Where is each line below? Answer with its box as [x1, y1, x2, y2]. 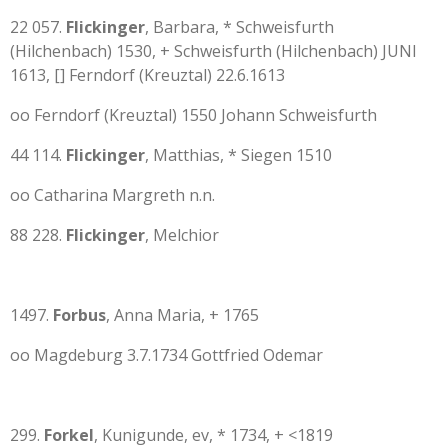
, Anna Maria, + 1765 [106, 304, 259, 326]
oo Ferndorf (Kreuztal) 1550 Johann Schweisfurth [10, 104, 377, 126]
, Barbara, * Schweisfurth [145, 16, 334, 38]
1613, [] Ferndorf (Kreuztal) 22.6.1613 [10, 64, 285, 86]
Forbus [53, 304, 106, 326]
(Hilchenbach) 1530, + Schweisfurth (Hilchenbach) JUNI [10, 40, 417, 62]
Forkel [44, 424, 94, 446]
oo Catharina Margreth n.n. [10, 184, 215, 206]
